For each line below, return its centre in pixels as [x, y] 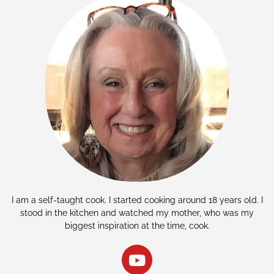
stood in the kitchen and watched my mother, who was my [137, 213]
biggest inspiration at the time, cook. [137, 226]
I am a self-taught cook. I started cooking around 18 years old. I [137, 200]
